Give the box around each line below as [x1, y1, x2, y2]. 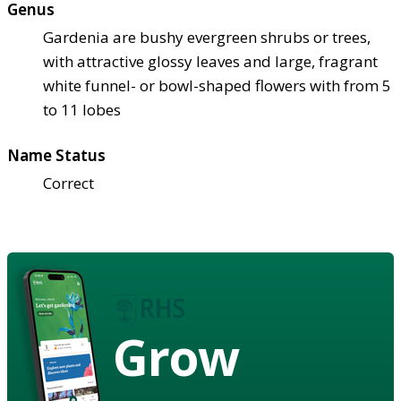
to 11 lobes [43, 98, 121, 120]
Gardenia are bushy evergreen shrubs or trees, [43, 26, 371, 47]
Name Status [7, 144, 106, 166]
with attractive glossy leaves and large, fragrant [43, 50, 378, 72]
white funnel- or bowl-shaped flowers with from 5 [43, 74, 391, 96]
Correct [43, 172, 94, 193]
